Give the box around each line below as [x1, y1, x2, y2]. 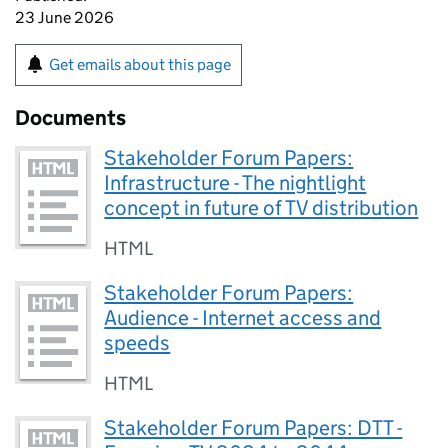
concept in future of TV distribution [104, 195, 419, 221]
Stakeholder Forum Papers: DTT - [104, 415, 403, 441]
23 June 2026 [15, 8, 114, 27]
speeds [104, 330, 171, 356]
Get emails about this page [49, 55, 231, 74]
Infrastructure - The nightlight [104, 170, 367, 196]
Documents [15, 105, 126, 131]
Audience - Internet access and [104, 305, 382, 331]
